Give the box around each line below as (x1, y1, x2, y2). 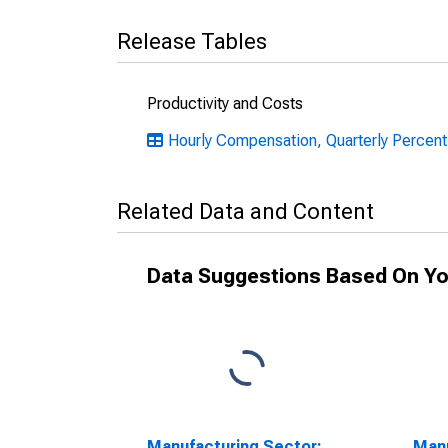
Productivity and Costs (147, 94, 303, 113)
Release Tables (117, 29, 267, 54)
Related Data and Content (117, 199, 374, 224)
